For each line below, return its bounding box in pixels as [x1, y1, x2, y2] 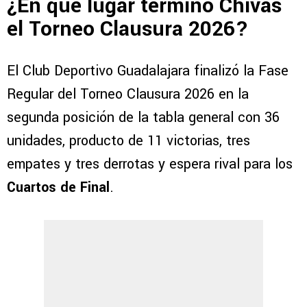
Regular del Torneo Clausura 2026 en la [7, 84, 249, 104]
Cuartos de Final [7, 177, 110, 197]
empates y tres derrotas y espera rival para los [7, 153, 293, 174]
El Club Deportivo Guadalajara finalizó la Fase [7, 60, 288, 81]
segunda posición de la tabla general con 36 [7, 107, 280, 127]
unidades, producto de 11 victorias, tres [7, 130, 250, 151]
